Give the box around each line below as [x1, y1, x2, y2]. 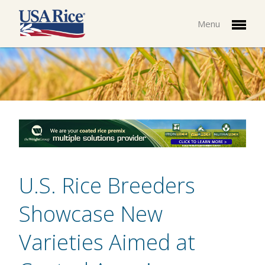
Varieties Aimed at [19, 228, 195, 257]
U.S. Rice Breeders [19, 171, 195, 201]
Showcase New [19, 199, 163, 229]
